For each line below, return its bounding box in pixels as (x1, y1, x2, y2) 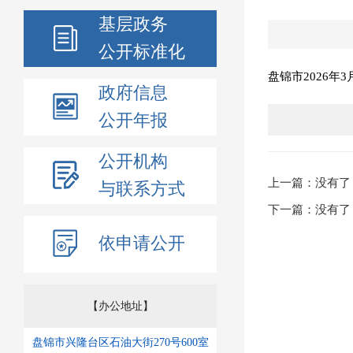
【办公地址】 (87, 300, 154, 312)
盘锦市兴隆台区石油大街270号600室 (32, 336, 209, 348)
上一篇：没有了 (268, 176, 351, 189)
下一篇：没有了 (268, 203, 351, 216)
